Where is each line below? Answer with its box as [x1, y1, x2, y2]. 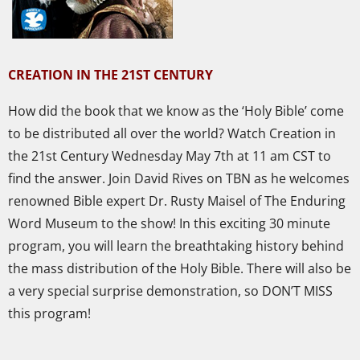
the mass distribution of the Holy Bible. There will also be [8, 260, 351, 278]
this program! [8, 305, 91, 323]
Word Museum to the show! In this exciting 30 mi [8, 215, 302, 233]
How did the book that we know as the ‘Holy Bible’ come [8, 102, 344, 121]
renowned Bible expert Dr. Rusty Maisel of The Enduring [8, 192, 346, 211]
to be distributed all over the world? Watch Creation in [8, 125, 336, 143]
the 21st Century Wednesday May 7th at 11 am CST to [8, 147, 331, 166]
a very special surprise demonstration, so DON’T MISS [8, 282, 333, 301]
